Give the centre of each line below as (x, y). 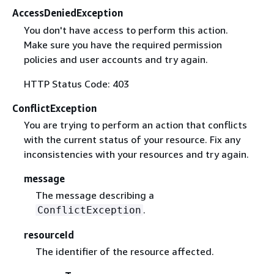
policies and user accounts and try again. (116, 59)
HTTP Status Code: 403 (76, 83)
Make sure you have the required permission (123, 44)
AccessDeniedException (68, 13)
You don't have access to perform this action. (126, 30)
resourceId (49, 235)
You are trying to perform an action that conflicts (135, 124)
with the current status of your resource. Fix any (132, 139)
